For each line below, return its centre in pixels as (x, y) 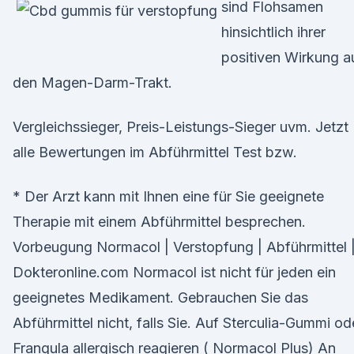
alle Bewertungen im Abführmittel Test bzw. (155, 152)
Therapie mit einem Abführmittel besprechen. (159, 222)
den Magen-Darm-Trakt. (92, 83)
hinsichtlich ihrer (273, 32)
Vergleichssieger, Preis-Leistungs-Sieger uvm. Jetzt (181, 127)
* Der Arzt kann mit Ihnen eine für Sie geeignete (168, 196)
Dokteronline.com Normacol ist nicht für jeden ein (174, 272)
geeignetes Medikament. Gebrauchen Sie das (160, 298)
